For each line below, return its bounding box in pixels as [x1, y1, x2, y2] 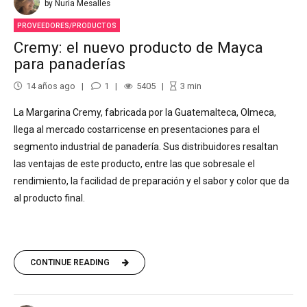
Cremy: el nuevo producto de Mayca [14, 38, 263, 57]
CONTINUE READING [30, 257, 110, 267]
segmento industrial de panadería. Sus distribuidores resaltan [14, 140, 280, 152]
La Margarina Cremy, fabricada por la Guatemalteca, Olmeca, [14, 106, 276, 118]
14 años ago [26, 80, 75, 91]
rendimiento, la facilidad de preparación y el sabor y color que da [14, 175, 289, 186]
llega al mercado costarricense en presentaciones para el [14, 123, 260, 135]
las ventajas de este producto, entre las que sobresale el [14, 158, 255, 169]
